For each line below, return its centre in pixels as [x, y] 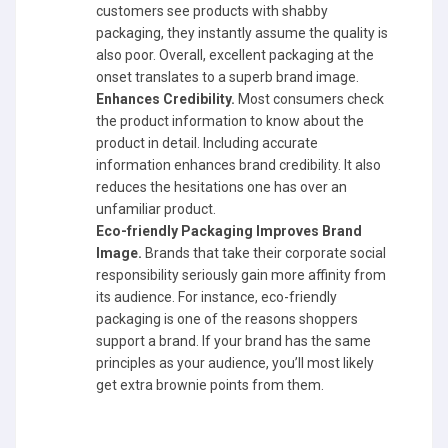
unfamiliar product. [157, 208]
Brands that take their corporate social [264, 252]
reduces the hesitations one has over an [221, 186]
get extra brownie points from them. [210, 384]
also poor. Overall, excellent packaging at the [235, 54]
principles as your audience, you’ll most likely [235, 362]
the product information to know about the [230, 120]
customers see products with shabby [212, 10]
